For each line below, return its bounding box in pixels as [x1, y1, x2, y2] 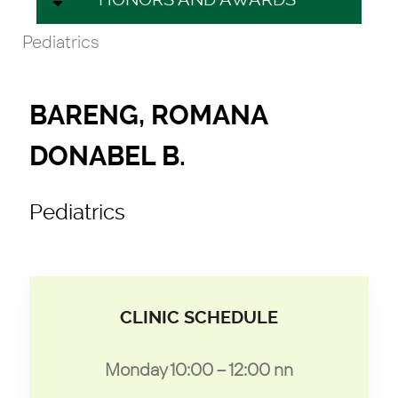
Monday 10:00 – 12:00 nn [105, 357, 293, 380]
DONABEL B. [29, 139, 186, 172]
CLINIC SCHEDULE [120, 306, 278, 328]
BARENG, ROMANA [29, 99, 267, 131]
